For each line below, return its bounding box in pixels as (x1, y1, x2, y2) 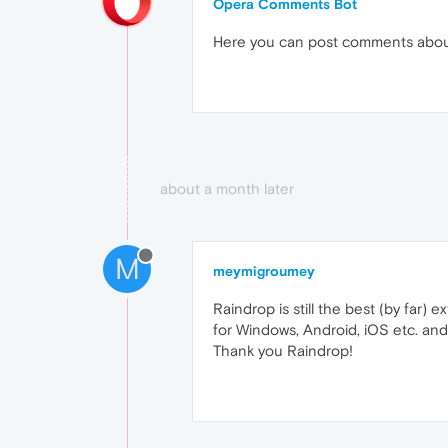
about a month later (160, 180, 294, 197)
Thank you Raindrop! (213, 342, 353, 359)
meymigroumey (213, 263, 315, 279)
